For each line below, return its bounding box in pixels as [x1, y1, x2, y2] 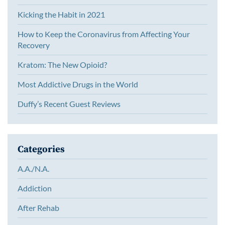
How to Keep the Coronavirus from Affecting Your [18, 29, 190, 39]
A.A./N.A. [18, 164, 49, 174]
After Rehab [18, 203, 59, 213]
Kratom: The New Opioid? [18, 59, 107, 69]
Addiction [18, 183, 52, 193]
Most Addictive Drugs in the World [18, 79, 138, 89]
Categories [18, 142, 65, 155]
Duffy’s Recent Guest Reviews [18, 98, 121, 108]
